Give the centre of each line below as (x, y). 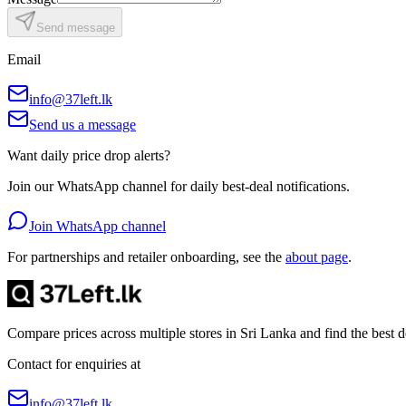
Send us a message (82, 124)
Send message (76, 27)
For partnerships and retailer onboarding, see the (145, 256)
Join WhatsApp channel (97, 226)
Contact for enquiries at (74, 363)
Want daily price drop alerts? (89, 155)
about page (317, 256)
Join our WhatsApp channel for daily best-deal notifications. (179, 186)
